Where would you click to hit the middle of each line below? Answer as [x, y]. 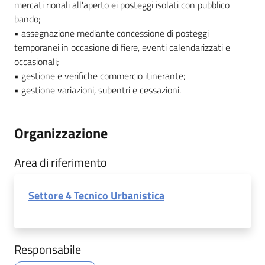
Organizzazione [61, 133]
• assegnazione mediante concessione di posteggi [112, 33]
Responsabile [48, 249]
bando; [28, 19]
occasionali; [37, 62]
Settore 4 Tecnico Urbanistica [96, 195]
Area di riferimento [61, 162]
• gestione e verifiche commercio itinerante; [100, 76]
